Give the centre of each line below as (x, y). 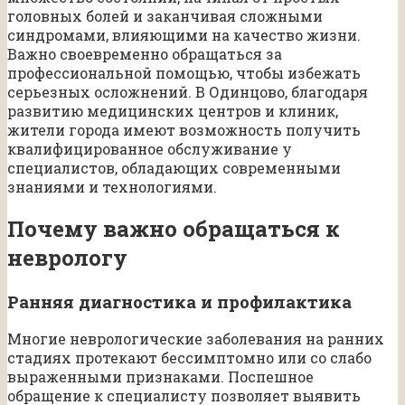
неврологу (67, 257)
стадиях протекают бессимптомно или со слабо (189, 358)
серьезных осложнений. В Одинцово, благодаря (188, 91)
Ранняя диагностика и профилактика (179, 301)
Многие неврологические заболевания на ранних (196, 339)
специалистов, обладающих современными (174, 167)
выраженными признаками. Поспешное (160, 377)
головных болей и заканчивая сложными (165, 15)
